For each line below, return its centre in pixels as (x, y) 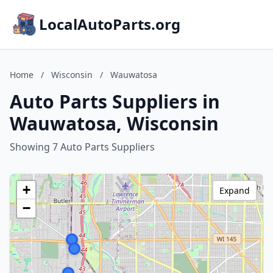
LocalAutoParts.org (110, 24)
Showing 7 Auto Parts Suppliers (82, 147)
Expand (235, 190)
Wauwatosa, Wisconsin (114, 123)
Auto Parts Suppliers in (115, 101)
